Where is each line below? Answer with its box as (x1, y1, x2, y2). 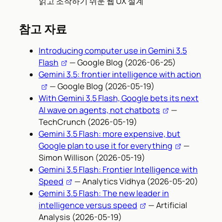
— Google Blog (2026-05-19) (48, 80, 155, 92)
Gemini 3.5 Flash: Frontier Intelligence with (39, 164, 198, 175)
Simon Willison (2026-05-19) (39, 152, 145, 163)
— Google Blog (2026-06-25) (67, 56, 176, 68)
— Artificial (146, 199, 187, 211)
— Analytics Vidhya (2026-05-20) (72, 175, 198, 187)
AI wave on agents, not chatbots (39, 104, 160, 115)
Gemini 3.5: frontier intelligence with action (39, 68, 201, 80)
